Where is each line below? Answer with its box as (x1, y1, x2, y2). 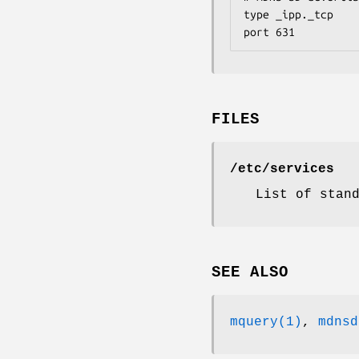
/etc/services (230, 162, 334, 177)
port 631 (244, 26, 295, 39)
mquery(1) (230, 314, 302, 329)
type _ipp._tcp (244, 8, 333, 22)
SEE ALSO (212, 263, 288, 281)
